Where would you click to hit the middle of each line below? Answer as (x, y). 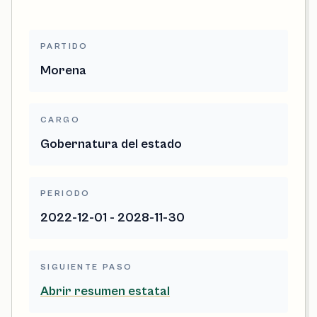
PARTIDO (64, 46)
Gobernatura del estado (111, 144)
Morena (63, 70)
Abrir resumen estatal (105, 291)
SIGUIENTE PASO (87, 267)
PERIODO (65, 193)
